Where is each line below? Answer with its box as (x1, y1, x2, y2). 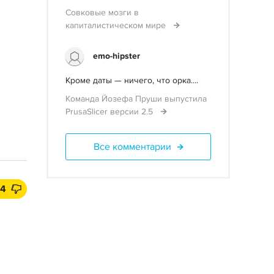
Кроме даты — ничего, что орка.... (65, 75, 198, 86)
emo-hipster (93, 51, 140, 61)
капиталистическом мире (65, 20, 168, 31)
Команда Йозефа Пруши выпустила (65, 94, 207, 104)
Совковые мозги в (65, 7, 139, 18)
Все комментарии (93, 141, 171, 153)
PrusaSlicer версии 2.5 (65, 106, 155, 117)
